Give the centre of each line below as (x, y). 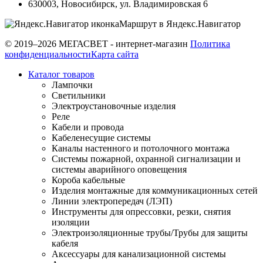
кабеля (65, 243)
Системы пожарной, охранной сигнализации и (146, 159)
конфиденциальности (48, 54)
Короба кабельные (88, 180)
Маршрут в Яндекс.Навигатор (180, 23)
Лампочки (72, 85)
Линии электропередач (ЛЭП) (112, 201)
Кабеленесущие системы (101, 137)
